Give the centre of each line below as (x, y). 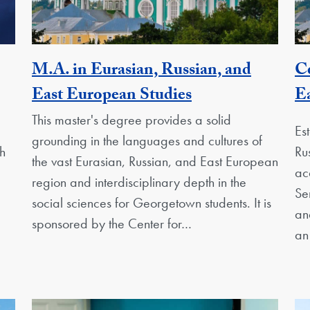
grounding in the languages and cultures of (147, 141)
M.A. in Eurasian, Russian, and (142, 72)
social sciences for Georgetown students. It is (152, 203)
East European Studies (112, 97)
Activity (218, 96)
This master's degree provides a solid (131, 120)
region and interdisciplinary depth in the (139, 182)
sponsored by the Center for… (112, 224)
